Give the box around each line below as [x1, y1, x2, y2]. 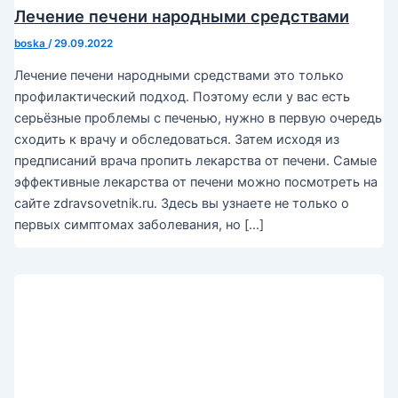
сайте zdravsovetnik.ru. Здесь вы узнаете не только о [13, 195, 349, 211]
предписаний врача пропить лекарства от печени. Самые [13, 152, 377, 169]
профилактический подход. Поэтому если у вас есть [13, 88, 350, 105]
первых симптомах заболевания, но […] [13, 216, 264, 233]
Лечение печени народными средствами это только [13, 67, 344, 84]
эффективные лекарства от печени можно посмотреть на [13, 173, 378, 190]
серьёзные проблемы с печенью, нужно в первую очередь [13, 109, 382, 126]
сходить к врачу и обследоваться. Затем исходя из [13, 131, 339, 147]
